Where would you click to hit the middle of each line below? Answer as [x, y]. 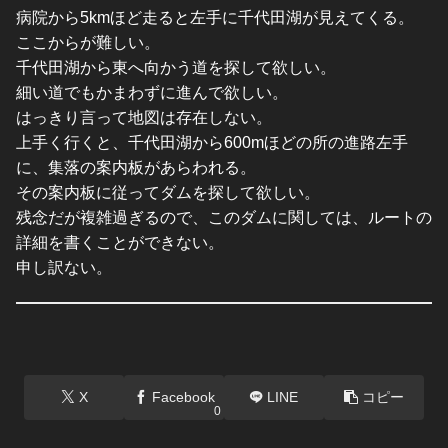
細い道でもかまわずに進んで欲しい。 [152, 93]
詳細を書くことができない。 [120, 243]
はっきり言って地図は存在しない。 [144, 118]
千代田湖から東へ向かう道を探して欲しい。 [176, 68]
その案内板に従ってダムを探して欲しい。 [168, 193]
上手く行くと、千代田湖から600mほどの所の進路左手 [212, 143]
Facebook [183, 396]
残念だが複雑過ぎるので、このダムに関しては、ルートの [224, 218]
